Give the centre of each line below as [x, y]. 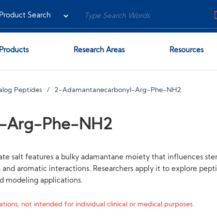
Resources [187, 51]
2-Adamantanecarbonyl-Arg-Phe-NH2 [118, 90]
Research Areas [99, 51]
